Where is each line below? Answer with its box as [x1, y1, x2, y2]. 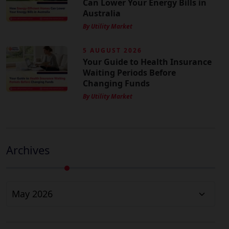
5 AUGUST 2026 [83, 46, 142, 55]
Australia [83, 8, 121, 19]
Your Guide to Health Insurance [83, 56, 212, 68]
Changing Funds [83, 78, 150, 89]
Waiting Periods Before [83, 67, 176, 79]
